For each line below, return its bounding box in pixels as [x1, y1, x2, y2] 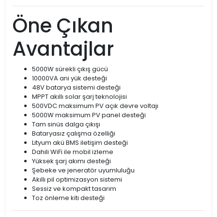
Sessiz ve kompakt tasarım [32, 184, 116, 194]
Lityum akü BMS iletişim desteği [32, 138, 128, 148]
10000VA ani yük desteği [32, 74, 107, 83]
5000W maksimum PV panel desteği [32, 110, 146, 120]
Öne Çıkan [13, 12, 113, 40]
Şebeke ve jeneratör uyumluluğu [32, 166, 135, 175]
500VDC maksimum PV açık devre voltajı [32, 101, 158, 111]
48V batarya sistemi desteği [32, 83, 121, 93]
